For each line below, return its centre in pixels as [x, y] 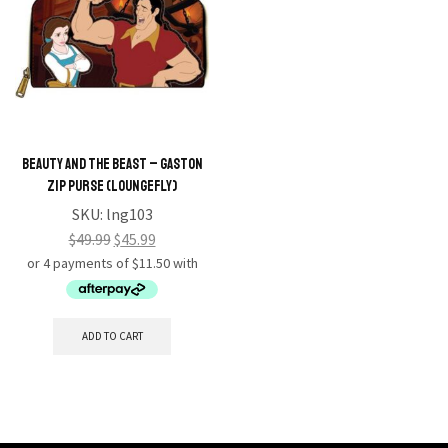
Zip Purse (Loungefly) [112, 185]
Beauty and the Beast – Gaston [112, 163]
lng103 [129, 213]
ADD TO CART [112, 335]
